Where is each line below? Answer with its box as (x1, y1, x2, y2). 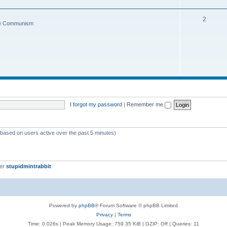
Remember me (126, 101, 165, 107)
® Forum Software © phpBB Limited (95, 202, 178, 208)
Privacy (96, 211, 113, 217)
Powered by (49, 202, 79, 208)
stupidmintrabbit (6, 163, 51, 169)
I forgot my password (69, 101, 122, 107)
